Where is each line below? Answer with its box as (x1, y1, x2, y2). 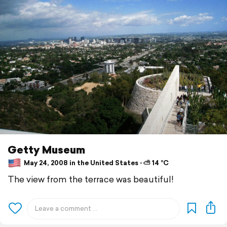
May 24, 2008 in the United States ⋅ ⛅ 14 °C (22, 158, 169, 168)
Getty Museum (8, 141, 85, 157)
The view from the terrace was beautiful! (8, 172, 174, 185)
